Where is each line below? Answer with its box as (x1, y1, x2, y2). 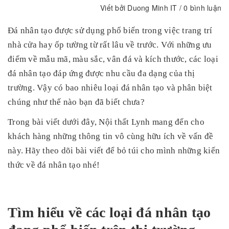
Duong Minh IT (127, 3, 177, 13)
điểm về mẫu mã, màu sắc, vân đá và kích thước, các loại (8, 54, 218, 64)
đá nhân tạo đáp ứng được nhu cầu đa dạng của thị (8, 68, 195, 78)
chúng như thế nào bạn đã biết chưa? (8, 97, 145, 107)
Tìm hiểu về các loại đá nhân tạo (8, 204, 211, 220)
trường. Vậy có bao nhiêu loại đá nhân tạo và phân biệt (8, 83, 213, 93)
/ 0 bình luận (177, 3, 221, 13)
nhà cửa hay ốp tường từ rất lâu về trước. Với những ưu (8, 40, 212, 50)
